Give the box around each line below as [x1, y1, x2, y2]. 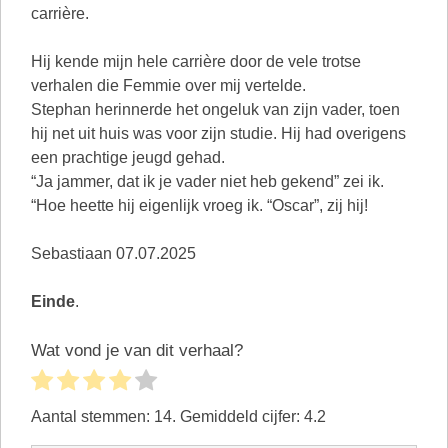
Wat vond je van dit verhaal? [31, 341, 243, 360]
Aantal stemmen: [31, 407, 154, 425]
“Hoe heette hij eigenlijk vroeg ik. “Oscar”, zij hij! [31, 197, 368, 214]
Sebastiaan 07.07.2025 [31, 245, 196, 262]
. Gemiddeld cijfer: [172, 407, 304, 425]
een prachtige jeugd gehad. [31, 149, 225, 166]
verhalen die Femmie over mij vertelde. [31, 77, 306, 94]
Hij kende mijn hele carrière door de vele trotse [31, 53, 361, 70]
